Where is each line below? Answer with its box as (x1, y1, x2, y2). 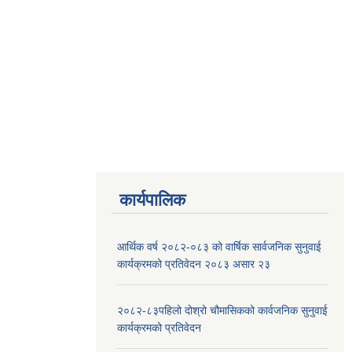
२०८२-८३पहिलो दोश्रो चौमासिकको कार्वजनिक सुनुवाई (117, 303, 328, 317)
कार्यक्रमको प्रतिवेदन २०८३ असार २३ (117, 257, 270, 270)
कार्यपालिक (119, 189, 185, 210)
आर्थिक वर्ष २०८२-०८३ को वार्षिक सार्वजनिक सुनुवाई (117, 240, 321, 253)
